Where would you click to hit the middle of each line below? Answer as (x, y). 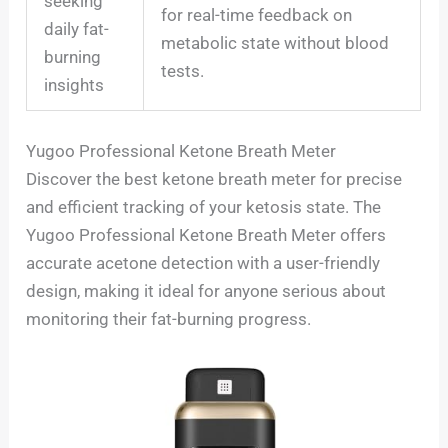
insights (74, 85)
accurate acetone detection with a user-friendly (203, 262)
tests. (183, 71)
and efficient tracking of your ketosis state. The (204, 206)
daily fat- (77, 29)
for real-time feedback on (257, 15)
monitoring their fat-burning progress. (169, 318)
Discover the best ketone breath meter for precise (214, 178)
